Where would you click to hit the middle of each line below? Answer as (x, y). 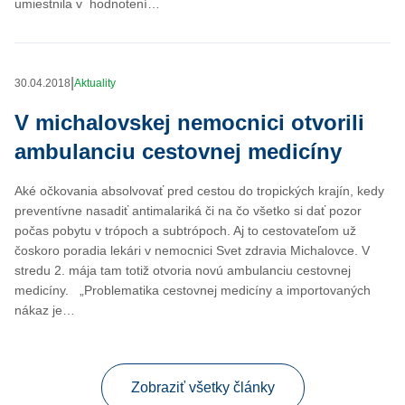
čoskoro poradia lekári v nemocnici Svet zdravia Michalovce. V (192, 250)
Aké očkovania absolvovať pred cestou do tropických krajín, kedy (199, 190)
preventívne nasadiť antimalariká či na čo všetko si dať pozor (188, 210)
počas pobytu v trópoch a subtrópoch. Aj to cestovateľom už (185, 230)
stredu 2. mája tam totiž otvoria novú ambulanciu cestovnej (183, 270)
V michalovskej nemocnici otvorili (189, 122)
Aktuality (95, 83)
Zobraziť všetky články (202, 387)
